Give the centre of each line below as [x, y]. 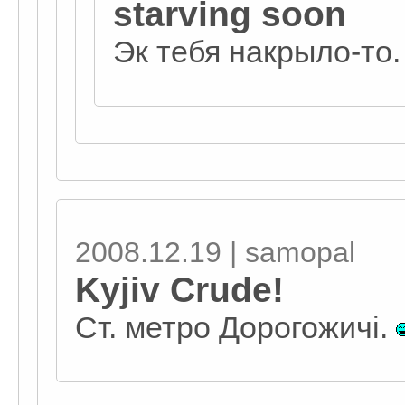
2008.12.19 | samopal [215, 252]
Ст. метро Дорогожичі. [235, 327]
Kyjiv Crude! [179, 289]
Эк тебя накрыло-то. [257, 52]
